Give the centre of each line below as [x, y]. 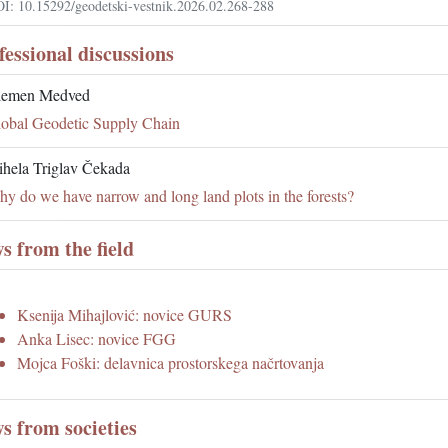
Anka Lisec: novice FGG [96, 339]
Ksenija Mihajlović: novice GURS [124, 315]
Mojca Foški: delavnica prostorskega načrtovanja [170, 363]
